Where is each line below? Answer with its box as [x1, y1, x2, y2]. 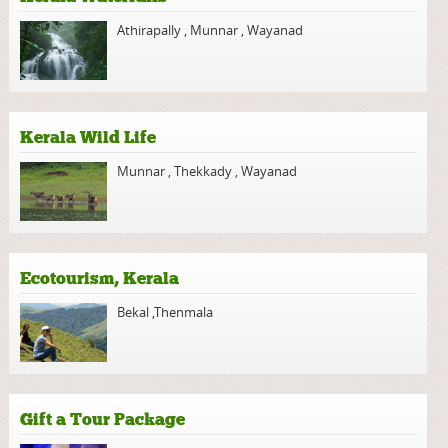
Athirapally [117, 20, 185, 39]
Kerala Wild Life [20, 126, 157, 148]
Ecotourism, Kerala [20, 267, 180, 289]
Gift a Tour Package [20, 408, 186, 430]
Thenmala [154, 302, 214, 321]
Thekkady [171, 161, 236, 180]
